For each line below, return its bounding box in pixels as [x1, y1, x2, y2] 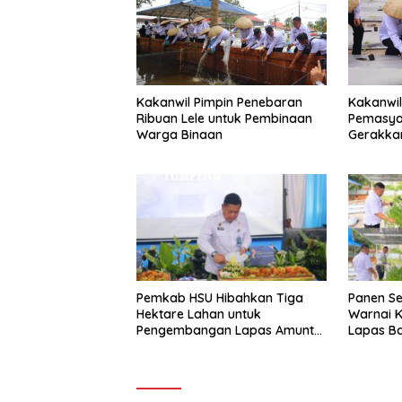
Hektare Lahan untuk [136, 305, 261, 322]
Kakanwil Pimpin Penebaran [136, 94, 302, 111]
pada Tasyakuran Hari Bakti [136, 337, 306, 354]
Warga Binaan [136, 127, 223, 144]
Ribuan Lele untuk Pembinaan [136, 110, 312, 127]
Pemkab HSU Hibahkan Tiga [136, 289, 303, 306]
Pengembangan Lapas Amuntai [136, 321, 325, 338]
